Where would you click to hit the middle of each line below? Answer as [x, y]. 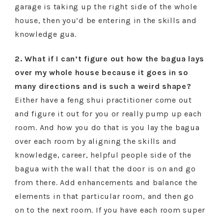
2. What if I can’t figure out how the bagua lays [110, 59]
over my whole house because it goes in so [102, 72]
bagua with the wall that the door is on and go [105, 169]
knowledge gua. [46, 34]
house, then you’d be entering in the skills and [106, 20]
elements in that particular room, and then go [104, 196]
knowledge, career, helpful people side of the [103, 155]
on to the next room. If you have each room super [110, 210]
